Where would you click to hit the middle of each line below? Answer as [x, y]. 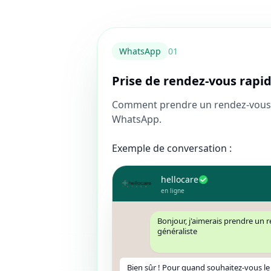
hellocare [180, 179]
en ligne [173, 191]
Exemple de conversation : [172, 148]
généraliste [178, 231]
